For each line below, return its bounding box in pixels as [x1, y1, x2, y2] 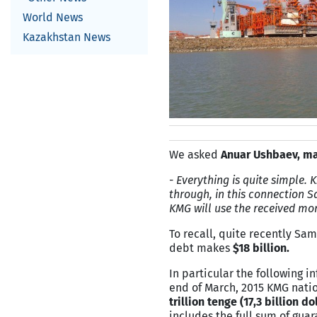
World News [23, 11, 83, 24]
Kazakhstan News [23, 30, 110, 44]
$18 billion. [233, 241, 289, 255]
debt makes [169, 241, 233, 255]
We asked [169, 148, 221, 161]
